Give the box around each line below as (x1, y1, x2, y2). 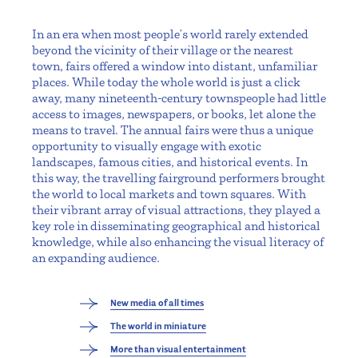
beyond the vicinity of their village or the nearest (32, 42, 293, 58)
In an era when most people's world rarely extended (32, 26, 308, 42)
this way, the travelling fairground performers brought (32, 170, 325, 186)
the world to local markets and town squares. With (32, 186, 306, 202)
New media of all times (110, 297, 204, 309)
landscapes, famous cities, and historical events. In (32, 154, 308, 170)
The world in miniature (110, 320, 206, 332)
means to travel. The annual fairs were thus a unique (32, 122, 313, 138)
